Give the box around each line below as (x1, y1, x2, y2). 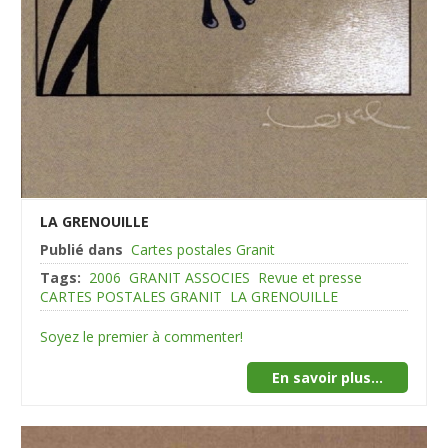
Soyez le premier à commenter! (40, 326, 244, 346)
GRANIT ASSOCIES (129, 267, 251, 287)
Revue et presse (258, 267, 363, 287)
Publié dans (40, 239, 124, 259)
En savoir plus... (271, 367, 383, 387)
